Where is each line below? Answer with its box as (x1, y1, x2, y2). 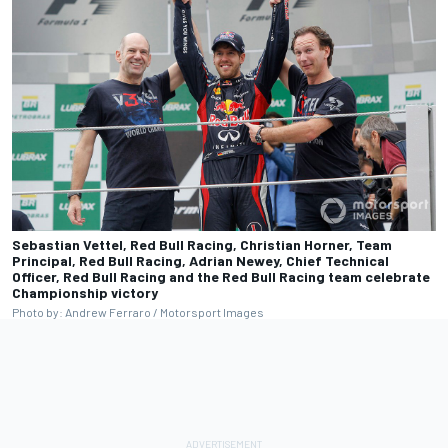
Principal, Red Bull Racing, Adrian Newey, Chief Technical (12, 252, 389, 270)
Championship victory (12, 284, 158, 302)
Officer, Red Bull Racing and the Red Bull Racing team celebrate (12, 268, 430, 286)
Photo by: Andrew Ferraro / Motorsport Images (12, 305, 264, 320)
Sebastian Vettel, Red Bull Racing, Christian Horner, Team (12, 236, 392, 254)
